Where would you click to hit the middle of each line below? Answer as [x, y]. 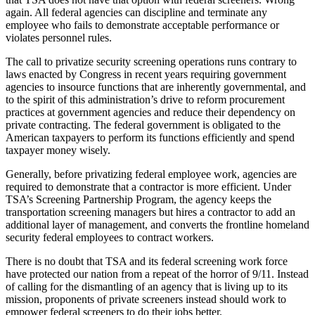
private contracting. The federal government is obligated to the [143, 125]
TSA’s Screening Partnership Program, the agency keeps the [139, 200]
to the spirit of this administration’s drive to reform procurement [145, 100]
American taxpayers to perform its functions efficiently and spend [150, 138]
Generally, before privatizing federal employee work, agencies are [151, 174]
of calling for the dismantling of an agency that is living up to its [147, 287]
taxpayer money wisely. [58, 150]
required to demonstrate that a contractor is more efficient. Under [148, 187]
